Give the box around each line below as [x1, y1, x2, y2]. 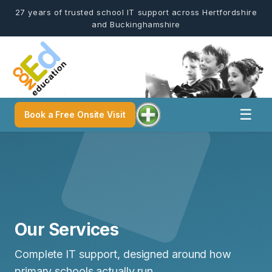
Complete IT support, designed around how [15, 247, 231, 260]
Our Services [15, 219, 119, 240]
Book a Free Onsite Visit [24, 109, 126, 120]
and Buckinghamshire [92, 19, 180, 29]
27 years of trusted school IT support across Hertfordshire [15, 7, 257, 17]
